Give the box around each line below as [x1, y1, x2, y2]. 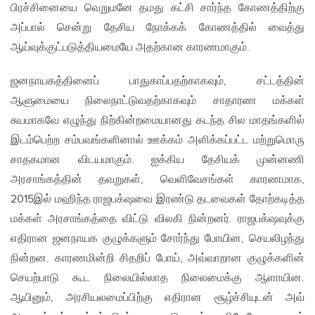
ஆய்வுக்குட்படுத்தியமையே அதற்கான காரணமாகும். [11, 41, 250, 55]
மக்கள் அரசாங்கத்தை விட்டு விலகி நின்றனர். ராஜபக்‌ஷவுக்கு [11, 212, 304, 226]
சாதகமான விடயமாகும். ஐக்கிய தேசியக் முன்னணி [11, 153, 304, 167]
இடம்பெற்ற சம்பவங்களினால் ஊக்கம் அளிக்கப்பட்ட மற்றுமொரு [11, 134, 304, 148]
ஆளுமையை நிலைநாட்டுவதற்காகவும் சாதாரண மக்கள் [11, 94, 304, 108]
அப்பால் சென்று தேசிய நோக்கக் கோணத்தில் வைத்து [11, 21, 304, 35]
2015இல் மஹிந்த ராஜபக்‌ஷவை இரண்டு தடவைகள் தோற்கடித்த [11, 193, 304, 207]
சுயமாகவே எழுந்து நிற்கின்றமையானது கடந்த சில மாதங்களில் [11, 114, 304, 128]
